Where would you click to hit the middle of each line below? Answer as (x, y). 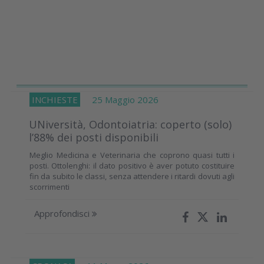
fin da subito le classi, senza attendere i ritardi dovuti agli (132, 176)
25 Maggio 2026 (119, 99)
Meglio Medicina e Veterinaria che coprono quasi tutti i (132, 155)
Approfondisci (63, 213)
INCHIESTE (55, 99)
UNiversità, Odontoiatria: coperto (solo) (130, 124)
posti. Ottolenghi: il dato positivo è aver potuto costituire (132, 165)
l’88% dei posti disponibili (94, 137)
